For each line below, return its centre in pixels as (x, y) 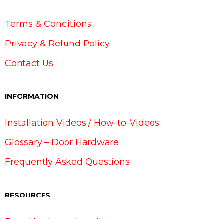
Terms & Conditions (48, 24)
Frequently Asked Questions (67, 162)
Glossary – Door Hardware (62, 142)
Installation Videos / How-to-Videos (82, 123)
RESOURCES (28, 195)
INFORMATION (32, 97)
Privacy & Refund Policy (57, 44)
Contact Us (29, 63)
